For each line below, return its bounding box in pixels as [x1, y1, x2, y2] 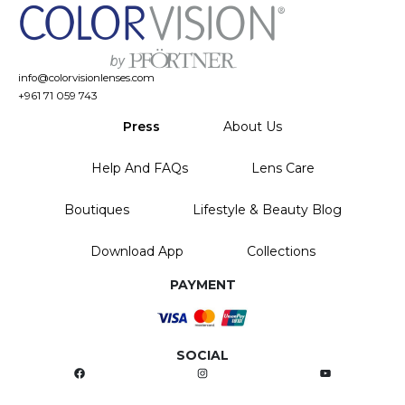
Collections [246, 242, 316, 259]
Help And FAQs [90, 159, 188, 176]
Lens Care [250, 159, 315, 176]
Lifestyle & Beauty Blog [192, 201, 342, 218]
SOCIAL [176, 346, 229, 363]
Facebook [71, 363, 137, 381]
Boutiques [63, 201, 129, 218]
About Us [223, 118, 282, 135]
